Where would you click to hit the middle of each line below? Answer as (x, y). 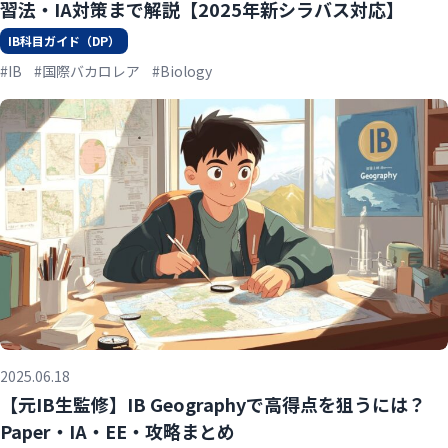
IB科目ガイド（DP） (64, 40)
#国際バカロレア (87, 70)
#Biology (182, 70)
